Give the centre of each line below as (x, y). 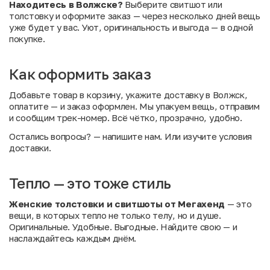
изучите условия (218, 136)
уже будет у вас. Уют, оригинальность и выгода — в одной (131, 27)
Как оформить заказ (80, 74)
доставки (29, 148)
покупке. (27, 39)
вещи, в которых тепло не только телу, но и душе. (115, 215)
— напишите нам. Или (137, 136)
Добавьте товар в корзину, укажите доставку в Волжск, (128, 95)
